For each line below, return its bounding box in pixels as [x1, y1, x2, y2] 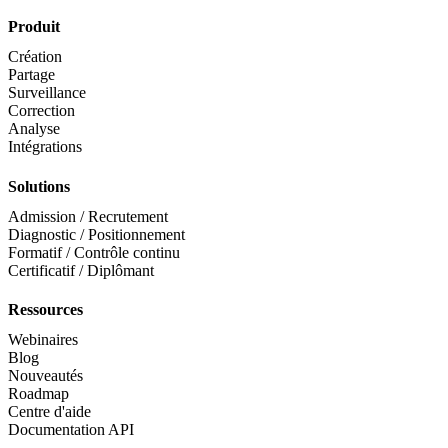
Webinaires [8, 330, 78, 348]
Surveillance [8, 84, 86, 102]
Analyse [8, 120, 60, 138]
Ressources [8, 300, 83, 318]
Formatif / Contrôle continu [8, 243, 180, 261]
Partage [8, 66, 55, 84]
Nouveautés [8, 366, 83, 384]
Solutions [8, 177, 70, 195]
